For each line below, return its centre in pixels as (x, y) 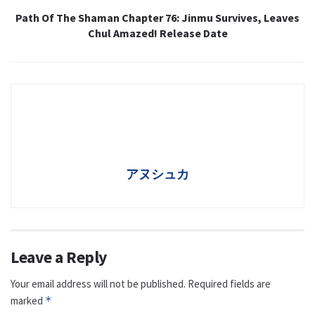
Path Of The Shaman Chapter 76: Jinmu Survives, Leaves (157, 17)
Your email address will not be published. (98, 283)
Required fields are (229, 283)
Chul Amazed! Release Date (157, 33)
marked (28, 300)
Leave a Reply (59, 257)
